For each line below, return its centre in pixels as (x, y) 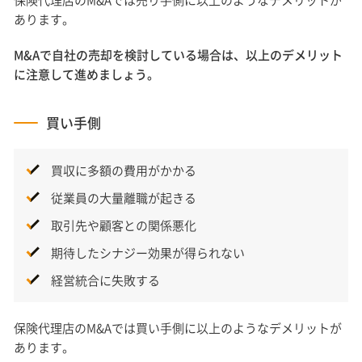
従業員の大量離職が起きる (123, 198)
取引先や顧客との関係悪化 (123, 226)
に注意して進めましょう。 (87, 75)
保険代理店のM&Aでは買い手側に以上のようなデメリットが (178, 328)
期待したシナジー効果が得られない (147, 253)
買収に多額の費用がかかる (123, 171)
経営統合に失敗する (105, 281)
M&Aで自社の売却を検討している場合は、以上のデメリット (179, 55)
